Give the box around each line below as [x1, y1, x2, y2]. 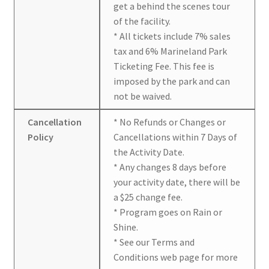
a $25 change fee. [113, 190, 183, 203]
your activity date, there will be [113, 175, 241, 188]
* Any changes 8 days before [113, 160, 227, 173]
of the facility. [113, 14, 171, 27]
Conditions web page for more [113, 250, 238, 263]
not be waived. [113, 89, 172, 102]
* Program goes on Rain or [113, 205, 223, 218]
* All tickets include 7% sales [113, 29, 231, 42]
